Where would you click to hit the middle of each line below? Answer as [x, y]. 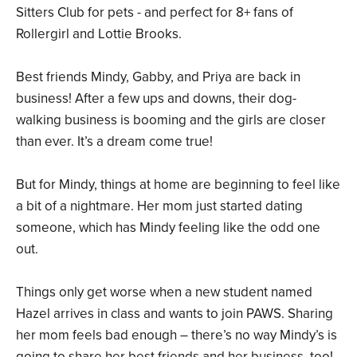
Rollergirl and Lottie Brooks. [99, 34]
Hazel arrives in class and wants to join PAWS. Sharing [175, 314]
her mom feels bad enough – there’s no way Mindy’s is [177, 335]
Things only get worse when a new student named [164, 292]
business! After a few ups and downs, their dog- [156, 99]
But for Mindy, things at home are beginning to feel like [178, 185]
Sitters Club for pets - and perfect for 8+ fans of [155, 13]
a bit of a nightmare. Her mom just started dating [159, 206]
